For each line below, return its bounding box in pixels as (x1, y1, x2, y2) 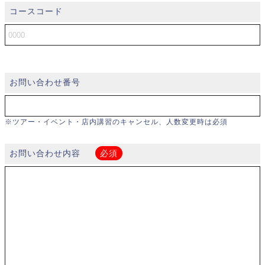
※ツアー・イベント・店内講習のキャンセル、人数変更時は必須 (5, 118, 228, 126)
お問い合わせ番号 (9, 77, 80, 87)
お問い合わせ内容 (9, 148, 83, 158)
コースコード (9, 7, 63, 16)
